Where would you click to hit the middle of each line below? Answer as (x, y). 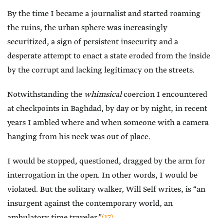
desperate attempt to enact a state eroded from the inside (109, 56)
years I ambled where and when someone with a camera (108, 123)
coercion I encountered (164, 95)
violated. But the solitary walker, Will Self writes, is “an (106, 190)
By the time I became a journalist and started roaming (104, 14)
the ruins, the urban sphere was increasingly (87, 28)
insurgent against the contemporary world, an (90, 204)
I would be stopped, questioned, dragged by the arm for (106, 162)
